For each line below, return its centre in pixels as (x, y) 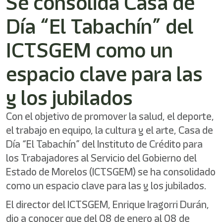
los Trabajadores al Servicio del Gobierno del (101, 158)
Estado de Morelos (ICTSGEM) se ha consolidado (111, 172)
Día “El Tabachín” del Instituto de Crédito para (104, 144)
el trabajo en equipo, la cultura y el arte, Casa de (110, 130)
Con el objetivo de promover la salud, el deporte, (110, 116)
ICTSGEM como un (89, 50)
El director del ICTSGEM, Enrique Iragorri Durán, (108, 204)
